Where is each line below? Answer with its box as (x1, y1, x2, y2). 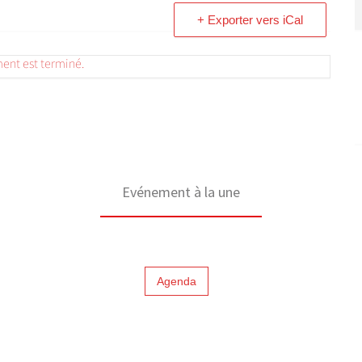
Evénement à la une (122, 183, 240, 201)
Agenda (156, 275, 196, 288)
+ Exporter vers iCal (197, 13, 303, 27)
